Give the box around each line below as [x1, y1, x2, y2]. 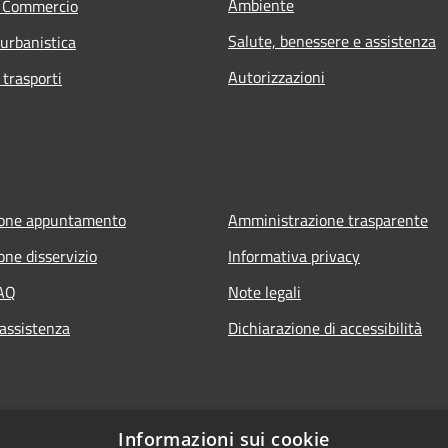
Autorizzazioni [228, 65, 325, 90]
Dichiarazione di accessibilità [228, 316, 422, 341]
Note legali [228, 280, 301, 305]
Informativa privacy [228, 244, 360, 269]
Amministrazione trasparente [228, 208, 428, 233]
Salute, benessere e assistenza [228, 29, 436, 54]
